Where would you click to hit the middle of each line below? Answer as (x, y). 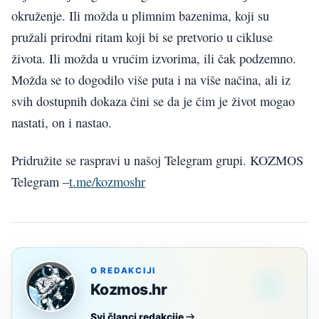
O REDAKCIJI (124, 270)
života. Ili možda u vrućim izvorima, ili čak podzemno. (154, 59)
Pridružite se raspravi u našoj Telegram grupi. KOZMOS (157, 160)
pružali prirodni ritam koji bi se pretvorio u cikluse (142, 37)
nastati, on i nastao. (62, 123)
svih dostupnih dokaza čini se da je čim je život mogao (153, 101)
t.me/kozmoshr (107, 181)
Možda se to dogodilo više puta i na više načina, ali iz (151, 80)
